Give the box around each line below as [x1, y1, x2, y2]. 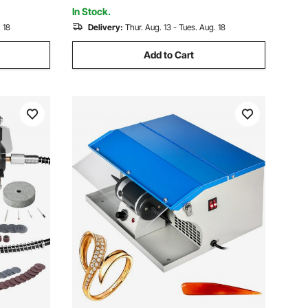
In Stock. [72, 5, 111, 17]
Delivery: [88, 22, 123, 32]
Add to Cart [144, 49, 194, 60]
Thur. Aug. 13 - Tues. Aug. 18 [125, 22, 225, 32]
